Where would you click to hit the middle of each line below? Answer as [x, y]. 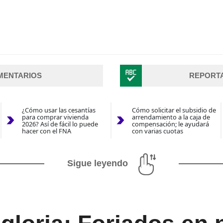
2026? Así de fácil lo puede [60, 124]
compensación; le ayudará [170, 124]
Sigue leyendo [98, 164]
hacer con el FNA [46, 131]
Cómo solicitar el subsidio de [174, 110]
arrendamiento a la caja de [171, 117]
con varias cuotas [157, 131]
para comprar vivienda [55, 117]
